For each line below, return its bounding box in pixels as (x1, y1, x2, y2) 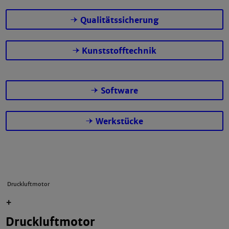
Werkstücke (95, 116, 143, 127)
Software (100, 85, 138, 96)
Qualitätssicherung (80, 14, 158, 26)
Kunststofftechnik (82, 45, 157, 56)
